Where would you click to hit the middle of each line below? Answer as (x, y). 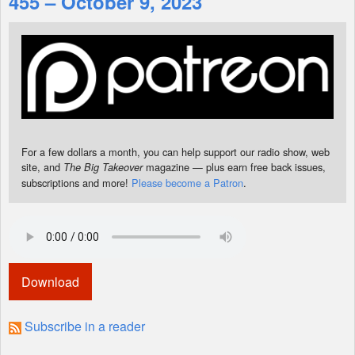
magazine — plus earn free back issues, (234, 167)
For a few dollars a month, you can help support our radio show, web (176, 152)
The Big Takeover (103, 168)
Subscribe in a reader (85, 326)
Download (50, 282)
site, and (42, 167)
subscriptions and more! (76, 183)
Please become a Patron (187, 183)
